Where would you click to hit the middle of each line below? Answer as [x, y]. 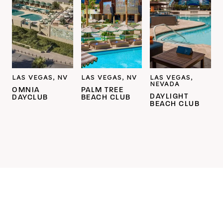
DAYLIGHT [169, 97]
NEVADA [165, 84]
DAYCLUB [30, 98]
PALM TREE [102, 91]
